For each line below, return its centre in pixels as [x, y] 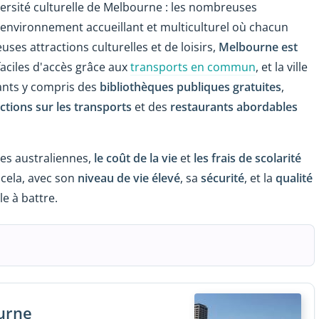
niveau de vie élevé [129, 178]
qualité [294, 178]
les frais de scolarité [247, 158]
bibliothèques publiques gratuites [190, 87]
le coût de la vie [136, 158]
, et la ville [282, 67]
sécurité [223, 178]
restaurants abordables [234, 106]
